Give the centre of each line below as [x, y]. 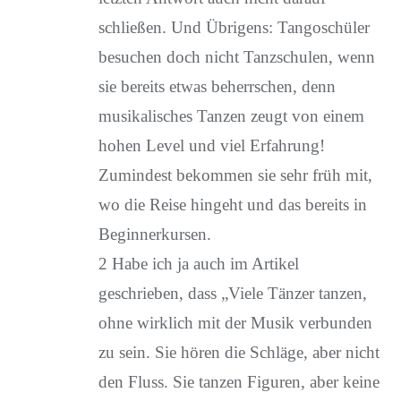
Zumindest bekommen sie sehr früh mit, [235, 175]
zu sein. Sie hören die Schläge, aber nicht [239, 352]
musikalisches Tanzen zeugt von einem [231, 116]
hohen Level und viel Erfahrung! [211, 145]
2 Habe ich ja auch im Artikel [198, 264]
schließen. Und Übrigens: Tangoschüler [234, 27]
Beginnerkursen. [154, 234]
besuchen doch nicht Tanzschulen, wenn [236, 57]
